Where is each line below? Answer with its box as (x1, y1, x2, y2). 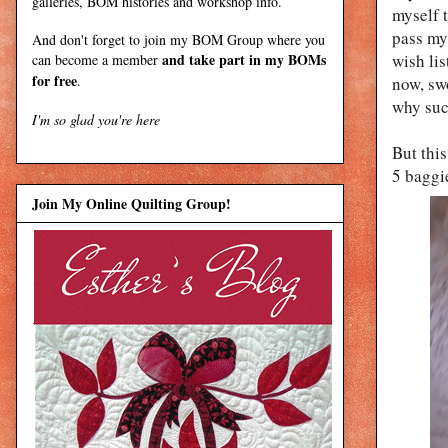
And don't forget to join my (32, 29, 192, 49)
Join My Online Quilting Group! (32, 192, 231, 214)
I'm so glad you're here (32, 109, 160, 129)
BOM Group (192, 29, 263, 49)
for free (32, 69, 77, 91)
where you (267, 29, 325, 49)
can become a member (32, 49, 162, 69)
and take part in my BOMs (162, 48, 326, 70)
